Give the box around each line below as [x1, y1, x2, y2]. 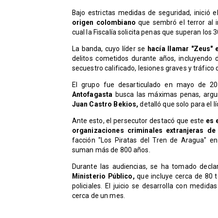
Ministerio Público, [72, 172, 137, 181]
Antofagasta [72, 91, 115, 99]
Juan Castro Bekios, [72, 100, 139, 109]
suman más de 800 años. [72, 146, 150, 154]
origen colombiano [72, 18, 139, 27]
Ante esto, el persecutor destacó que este [72, 117, 206, 125]
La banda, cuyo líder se [72, 45, 148, 53]
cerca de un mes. [72, 192, 125, 200]
